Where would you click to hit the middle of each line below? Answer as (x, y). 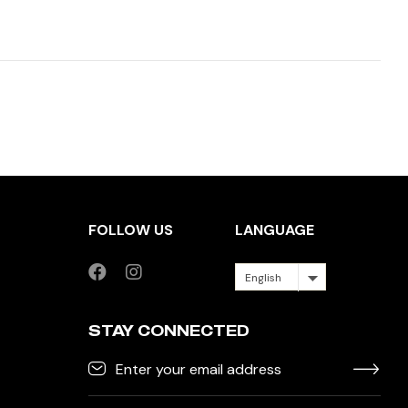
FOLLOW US (131, 229)
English (263, 277)
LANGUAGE (274, 229)
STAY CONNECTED (169, 330)
